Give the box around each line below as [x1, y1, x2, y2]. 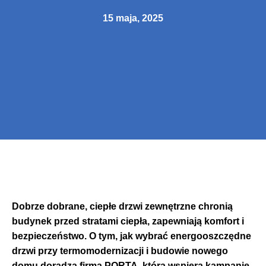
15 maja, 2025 [103, 12, 163, 23]
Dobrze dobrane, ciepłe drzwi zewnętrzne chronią [12, 201, 233, 211]
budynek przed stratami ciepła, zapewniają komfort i [12, 216, 244, 226]
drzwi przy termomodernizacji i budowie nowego [12, 245, 228, 256]
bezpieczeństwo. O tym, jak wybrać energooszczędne [12, 230, 251, 241]
